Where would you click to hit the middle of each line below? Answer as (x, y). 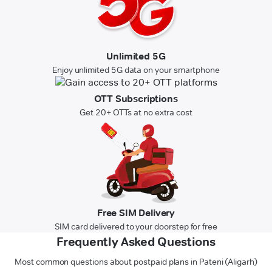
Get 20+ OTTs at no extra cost (136, 112)
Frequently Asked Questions (136, 242)
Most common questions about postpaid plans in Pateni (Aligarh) (136, 262)
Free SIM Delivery (136, 213)
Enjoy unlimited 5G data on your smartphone (136, 70)
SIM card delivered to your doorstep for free (136, 226)
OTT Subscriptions (136, 99)
